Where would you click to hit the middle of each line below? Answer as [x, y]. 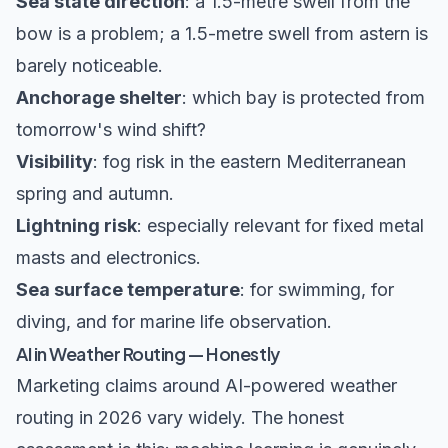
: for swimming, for [317, 290]
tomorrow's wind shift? [111, 130]
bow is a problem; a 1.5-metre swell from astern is [222, 34]
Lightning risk [76, 226]
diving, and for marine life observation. [174, 322]
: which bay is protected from [303, 98]
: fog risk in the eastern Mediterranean [249, 162]
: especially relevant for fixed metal [280, 226]
